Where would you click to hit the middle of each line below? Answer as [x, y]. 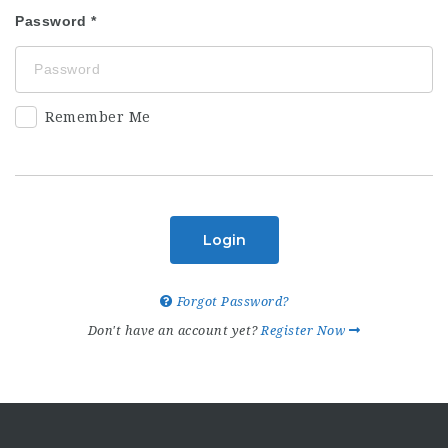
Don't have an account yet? [174, 330]
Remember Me [98, 117]
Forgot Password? [231, 301]
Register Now [305, 330]
